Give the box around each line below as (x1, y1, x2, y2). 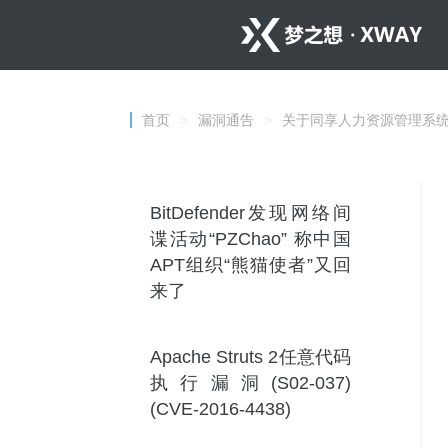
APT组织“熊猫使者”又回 (150, 255, 351, 275)
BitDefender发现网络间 (150, 203, 351, 223)
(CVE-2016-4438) (150, 399, 291, 419)
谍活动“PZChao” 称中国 (150, 229, 351, 249)
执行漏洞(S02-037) (150, 373, 351, 393)
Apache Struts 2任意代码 (150, 347, 351, 367)
